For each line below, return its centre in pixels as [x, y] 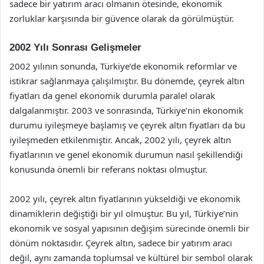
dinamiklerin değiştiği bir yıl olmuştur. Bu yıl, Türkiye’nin [124, 213]
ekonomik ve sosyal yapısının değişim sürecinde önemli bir [129, 228]
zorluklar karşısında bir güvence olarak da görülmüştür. [122, 18]
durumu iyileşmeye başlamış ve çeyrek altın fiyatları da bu [127, 125]
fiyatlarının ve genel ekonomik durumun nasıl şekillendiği [126, 154]
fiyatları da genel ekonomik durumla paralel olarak [112, 95]
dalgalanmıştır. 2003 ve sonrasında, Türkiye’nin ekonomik [126, 110]
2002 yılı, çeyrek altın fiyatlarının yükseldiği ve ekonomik [125, 199]
